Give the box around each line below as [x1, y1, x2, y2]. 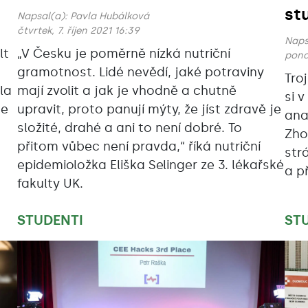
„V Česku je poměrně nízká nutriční [16, 46, 230, 62]
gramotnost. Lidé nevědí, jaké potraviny [16, 65, 264, 80]
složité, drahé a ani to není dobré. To [16, 120, 242, 136]
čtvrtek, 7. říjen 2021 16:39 [16, 25, 140, 37]
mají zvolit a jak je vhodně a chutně [16, 83, 236, 99]
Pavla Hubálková [69, 10, 149, 23]
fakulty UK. [16, 176, 83, 192]
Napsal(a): [16, 10, 70, 23]
